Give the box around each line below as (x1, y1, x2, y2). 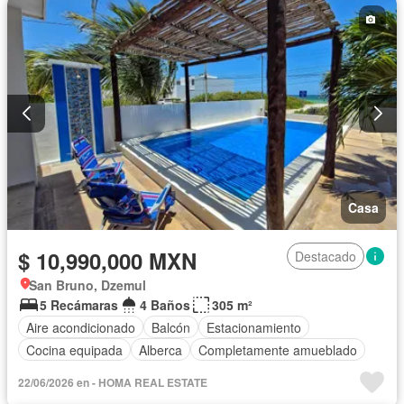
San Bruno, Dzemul (29, 276, 146, 295)
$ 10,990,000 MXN (18, 245, 197, 277)
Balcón (151, 317, 190, 336)
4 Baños (140, 296, 190, 315)
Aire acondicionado (26, 317, 135, 336)
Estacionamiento (207, 317, 301, 336)
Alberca (139, 340, 182, 359)
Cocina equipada (26, 340, 123, 359)
